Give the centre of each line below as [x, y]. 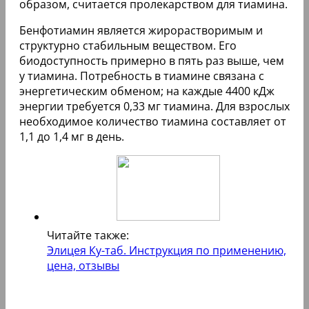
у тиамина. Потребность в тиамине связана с [142, 76]
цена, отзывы [83, 265]
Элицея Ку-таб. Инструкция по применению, [167, 250]
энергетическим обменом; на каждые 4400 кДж [147, 91]
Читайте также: [88, 235]
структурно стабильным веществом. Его [128, 45]
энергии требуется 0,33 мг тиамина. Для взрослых [154, 106]
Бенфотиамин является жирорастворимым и [141, 30]
